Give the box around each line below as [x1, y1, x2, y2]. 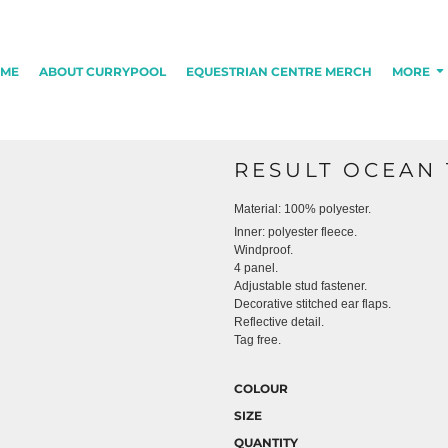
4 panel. [234, 261, 278, 275]
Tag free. [234, 333, 281, 347]
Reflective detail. [234, 315, 324, 329]
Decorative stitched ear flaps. [234, 297, 391, 311]
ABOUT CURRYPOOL [39, 63, 166, 79]
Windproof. [234, 243, 293, 257]
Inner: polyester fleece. [234, 225, 357, 239]
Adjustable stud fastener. [234, 279, 367, 293]
